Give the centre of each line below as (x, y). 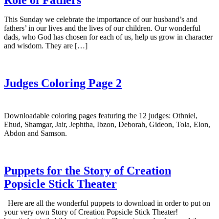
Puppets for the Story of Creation (88, 170)
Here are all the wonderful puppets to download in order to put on (107, 203)
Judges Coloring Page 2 (63, 83)
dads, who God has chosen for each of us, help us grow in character (108, 37)
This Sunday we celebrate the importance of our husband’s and (101, 19)
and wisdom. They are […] (46, 45)
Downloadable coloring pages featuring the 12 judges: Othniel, (101, 115)
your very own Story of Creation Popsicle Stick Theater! (91, 212)
